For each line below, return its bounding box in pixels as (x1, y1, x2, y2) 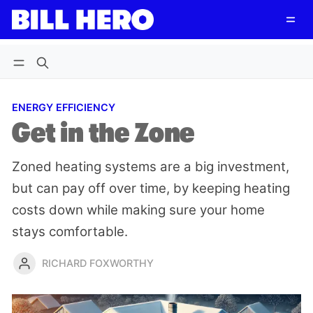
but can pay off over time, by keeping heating (12, 180, 290, 196)
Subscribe (85, 31, 136, 43)
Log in (26, 31, 57, 43)
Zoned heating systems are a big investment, (12, 158, 289, 175)
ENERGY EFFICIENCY (12, 101, 115, 114)
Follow (196, 31, 230, 45)
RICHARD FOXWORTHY (42, 257, 154, 270)
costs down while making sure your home (12, 201, 265, 218)
